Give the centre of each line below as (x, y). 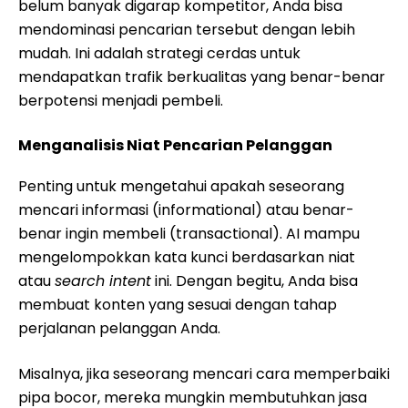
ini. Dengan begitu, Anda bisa (255, 281)
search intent (103, 281)
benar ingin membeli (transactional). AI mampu (189, 234)
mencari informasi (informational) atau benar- (186, 210)
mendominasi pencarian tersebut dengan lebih (187, 30)
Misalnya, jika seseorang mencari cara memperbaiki (204, 374)
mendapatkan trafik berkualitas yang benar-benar (202, 77)
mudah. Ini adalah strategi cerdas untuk (159, 53)
